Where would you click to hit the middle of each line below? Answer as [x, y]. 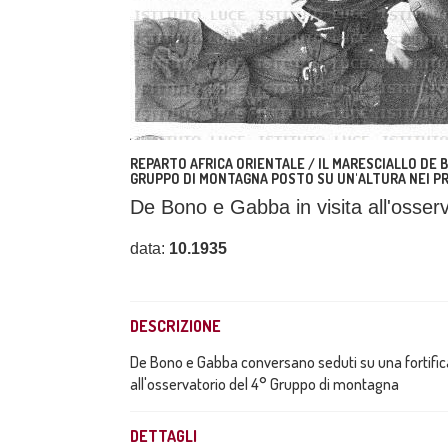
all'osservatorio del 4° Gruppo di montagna [264, 384]
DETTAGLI [163, 436]
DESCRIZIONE [175, 326]
